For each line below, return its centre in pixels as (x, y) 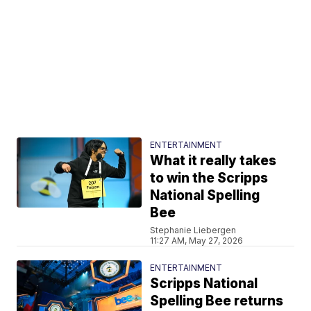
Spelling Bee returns (217, 301)
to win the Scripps (209, 178)
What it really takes (213, 160)
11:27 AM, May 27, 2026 (197, 240)
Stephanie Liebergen (193, 230)
